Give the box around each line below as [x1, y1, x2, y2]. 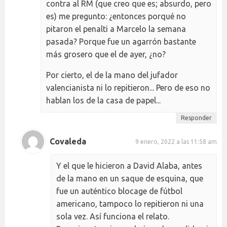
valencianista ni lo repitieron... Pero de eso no [46, 83, 210, 93]
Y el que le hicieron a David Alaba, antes [56, 161, 202, 171]
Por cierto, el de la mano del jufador [46, 70, 178, 80]
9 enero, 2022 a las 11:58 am [135, 138, 217, 145]
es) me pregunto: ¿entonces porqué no [46, 12, 186, 21]
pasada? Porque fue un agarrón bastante [46, 37, 196, 47]
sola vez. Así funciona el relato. [56, 212, 169, 221]
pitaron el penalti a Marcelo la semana [46, 24, 186, 34]
